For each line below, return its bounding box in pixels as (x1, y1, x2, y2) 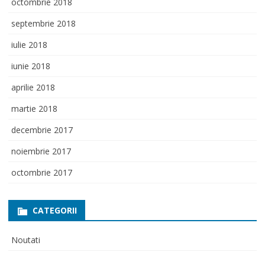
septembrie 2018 (11, 17, 76, 29)
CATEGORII (33, 204, 77, 216)
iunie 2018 (11, 60, 50, 72)
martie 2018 (11, 102, 57, 114)
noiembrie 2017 (11, 145, 71, 157)
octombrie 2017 (11, 166, 72, 178)
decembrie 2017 (11, 124, 73, 135)
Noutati (11, 234, 40, 245)
